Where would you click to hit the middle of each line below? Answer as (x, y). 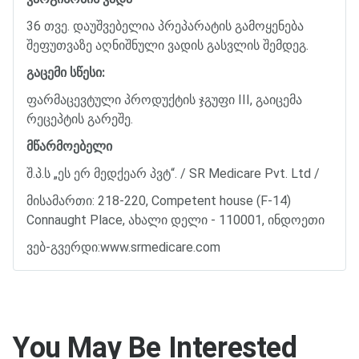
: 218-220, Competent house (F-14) (192, 200)
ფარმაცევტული (74, 99)
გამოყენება (269, 26)
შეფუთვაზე (59, 45)
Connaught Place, (77, 220)
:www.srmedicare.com (159, 247)
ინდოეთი (296, 220)
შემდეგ (284, 45)
